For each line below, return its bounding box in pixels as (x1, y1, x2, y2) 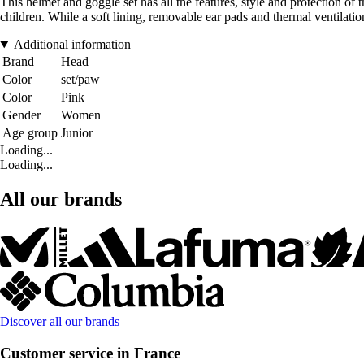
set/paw (61, 72, 100, 87)
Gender (2, 108, 41, 123)
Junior (61, 126, 93, 141)
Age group (2, 126, 58, 141)
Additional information (13, 37, 131, 52)
